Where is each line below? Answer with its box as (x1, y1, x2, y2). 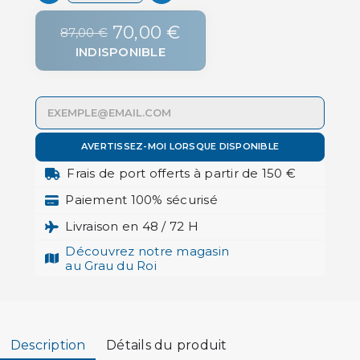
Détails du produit (106, 337, 227, 354)
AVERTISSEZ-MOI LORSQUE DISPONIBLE (80, 141, 280, 153)
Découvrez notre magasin (65, 243, 229, 259)
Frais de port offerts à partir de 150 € (67, 166, 296, 182)
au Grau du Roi (65, 257, 157, 273)
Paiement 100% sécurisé (65, 192, 218, 208)
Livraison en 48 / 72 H (65, 219, 198, 235)
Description (10, 337, 86, 354)
